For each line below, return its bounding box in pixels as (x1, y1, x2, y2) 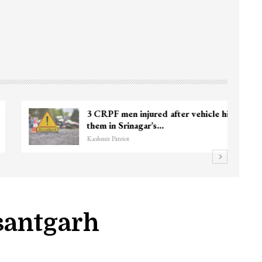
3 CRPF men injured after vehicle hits (64, 107, 215, 120)
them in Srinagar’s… (64, 119, 142, 132)
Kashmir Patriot (64, 133, 108, 143)
